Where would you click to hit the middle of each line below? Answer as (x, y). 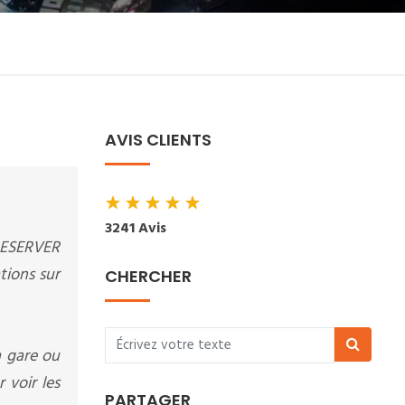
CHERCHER (148, 276)
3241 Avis (136, 229)
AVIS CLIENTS (158, 140)
